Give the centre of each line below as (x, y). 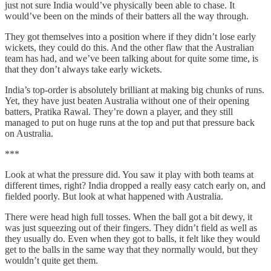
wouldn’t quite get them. (51, 260)
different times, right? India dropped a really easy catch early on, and (135, 185)
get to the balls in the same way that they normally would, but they (131, 249)
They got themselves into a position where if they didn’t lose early (130, 36)
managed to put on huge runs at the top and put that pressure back (130, 122)
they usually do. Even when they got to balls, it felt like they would (132, 238)
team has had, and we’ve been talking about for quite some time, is (132, 58)
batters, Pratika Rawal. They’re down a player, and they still (119, 111)
